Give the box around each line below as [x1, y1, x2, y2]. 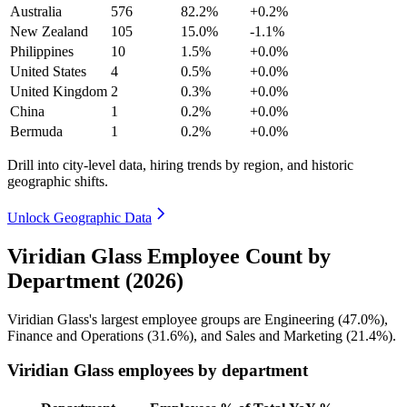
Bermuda [10, 123, 63, 139]
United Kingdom [10, 83, 107, 99]
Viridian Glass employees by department [7, 361, 308, 381]
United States [10, 63, 86, 79]
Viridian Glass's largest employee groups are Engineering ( [7, 311, 342, 327]
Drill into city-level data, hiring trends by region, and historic [7, 156, 353, 173]
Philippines [10, 43, 74, 59]
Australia [10, 3, 62, 19]
